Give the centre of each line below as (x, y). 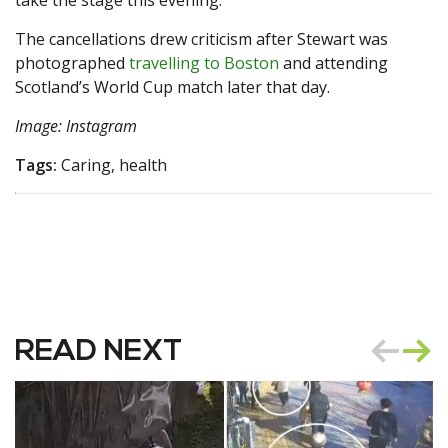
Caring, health (112, 165)
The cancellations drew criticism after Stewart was (201, 39)
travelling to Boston (204, 63)
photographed (72, 63)
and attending (333, 63)
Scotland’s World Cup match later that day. (172, 87)
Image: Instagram (76, 126)
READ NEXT (98, 353)
